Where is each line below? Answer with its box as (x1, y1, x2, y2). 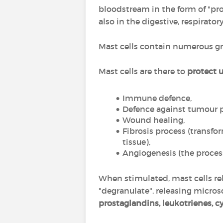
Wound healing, (122, 115, 185, 125)
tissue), (122, 137, 150, 147)
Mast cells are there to (99, 66, 187, 76)
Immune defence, (122, 93, 192, 103)
